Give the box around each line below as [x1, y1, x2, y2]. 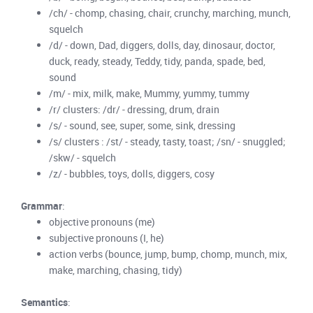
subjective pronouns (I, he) [49, 231, 164, 245]
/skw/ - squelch [49, 150, 116, 164]
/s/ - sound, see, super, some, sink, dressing [49, 118, 235, 132]
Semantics [21, 295, 68, 309]
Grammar [21, 198, 62, 212]
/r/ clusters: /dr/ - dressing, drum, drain [49, 102, 219, 116]
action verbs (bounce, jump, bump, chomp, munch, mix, [49, 247, 287, 261]
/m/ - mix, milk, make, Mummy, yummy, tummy [49, 86, 249, 100]
